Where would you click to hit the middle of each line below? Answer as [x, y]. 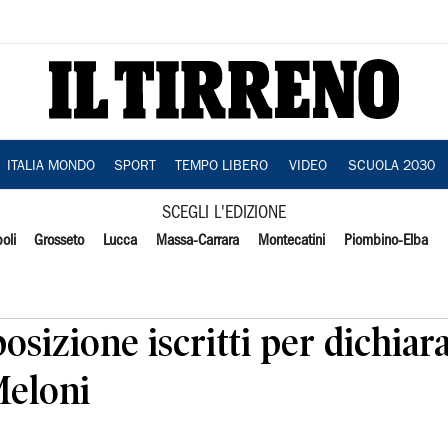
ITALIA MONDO [50, 167]
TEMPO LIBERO [221, 167]
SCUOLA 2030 [391, 167]
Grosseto [59, 241]
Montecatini [291, 241]
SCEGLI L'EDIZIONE [224, 213]
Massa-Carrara [198, 241]
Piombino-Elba [385, 241]
